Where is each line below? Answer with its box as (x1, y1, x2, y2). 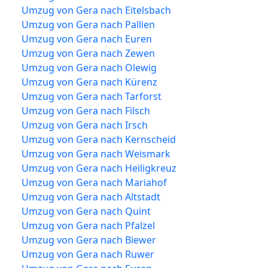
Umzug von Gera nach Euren (22, 32, 152, 45)
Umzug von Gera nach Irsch (22, 118, 148, 132)
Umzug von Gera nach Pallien (22, 17, 155, 31)
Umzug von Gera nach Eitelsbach (22, 3, 171, 17)
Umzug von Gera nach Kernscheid (22, 132, 176, 146)
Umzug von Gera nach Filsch (22, 103, 150, 117)
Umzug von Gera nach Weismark (22, 147, 170, 160)
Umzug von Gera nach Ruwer (22, 247, 154, 261)
